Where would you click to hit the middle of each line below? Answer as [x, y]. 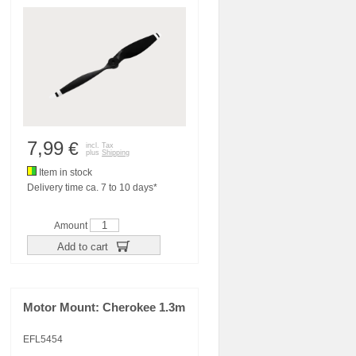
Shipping [116, 153]
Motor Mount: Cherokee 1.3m [104, 308]
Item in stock [64, 172]
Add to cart [84, 246]
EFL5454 [43, 339]
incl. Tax [100, 145]
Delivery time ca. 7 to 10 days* [92, 188]
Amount [72, 226]
